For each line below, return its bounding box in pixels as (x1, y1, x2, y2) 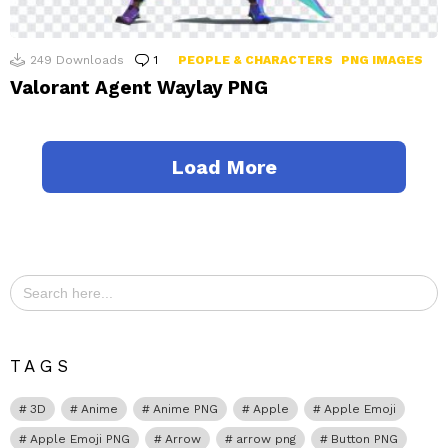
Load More (171, 154, 277, 179)
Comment (162, 52, 220, 67)
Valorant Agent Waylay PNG (10, 75, 268, 99)
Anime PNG (153, 402, 218, 417)
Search (9, 273, 53, 288)
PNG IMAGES (341, 52, 423, 67)
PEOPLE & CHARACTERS (178, 52, 333, 67)
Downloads (56, 52, 124, 67)
